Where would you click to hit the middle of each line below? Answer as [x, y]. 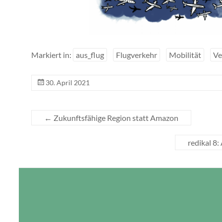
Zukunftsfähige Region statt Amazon [115, 117]
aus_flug [90, 55]
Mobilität [185, 55]
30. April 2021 [68, 82]
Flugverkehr [137, 55]
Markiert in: [52, 55]
